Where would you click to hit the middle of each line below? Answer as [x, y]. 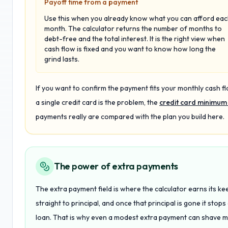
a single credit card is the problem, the [97, 102]
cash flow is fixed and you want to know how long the [130, 49]
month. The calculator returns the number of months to [133, 28]
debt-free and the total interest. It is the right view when [135, 39]
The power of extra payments [116, 166]
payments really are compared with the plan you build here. [130, 117]
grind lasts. [62, 59]
